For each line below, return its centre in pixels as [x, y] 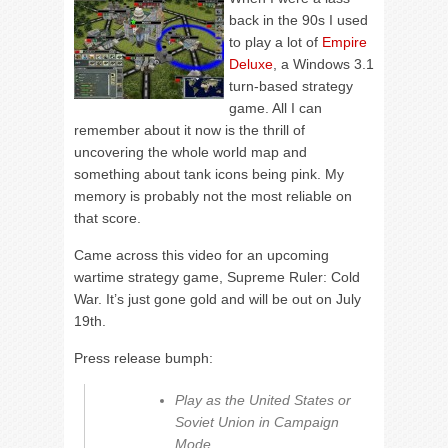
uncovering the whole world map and [190, 152]
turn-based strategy [291, 86]
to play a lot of [275, 42]
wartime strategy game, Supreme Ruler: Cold [217, 277]
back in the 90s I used [298, 20]
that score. [107, 218]
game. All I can [275, 108]
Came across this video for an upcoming [201, 255]
